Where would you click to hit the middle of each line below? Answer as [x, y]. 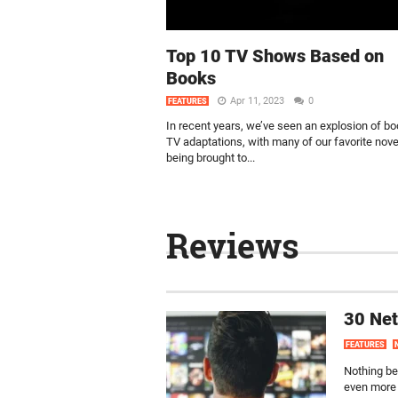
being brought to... [211, 158]
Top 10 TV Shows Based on [275, 56]
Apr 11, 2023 [259, 101]
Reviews [233, 245]
